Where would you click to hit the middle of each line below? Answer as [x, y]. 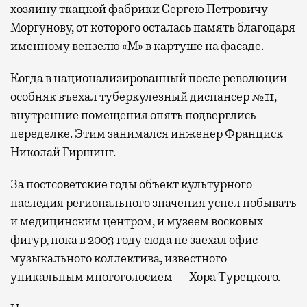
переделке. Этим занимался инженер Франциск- [149, 133]
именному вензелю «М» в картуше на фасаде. [137, 46]
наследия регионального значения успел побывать [153, 202]
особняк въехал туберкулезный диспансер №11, [144, 96]
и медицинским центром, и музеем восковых [137, 221]
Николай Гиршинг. [63, 152]
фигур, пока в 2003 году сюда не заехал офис [134, 240]
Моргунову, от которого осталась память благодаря [153, 27]
